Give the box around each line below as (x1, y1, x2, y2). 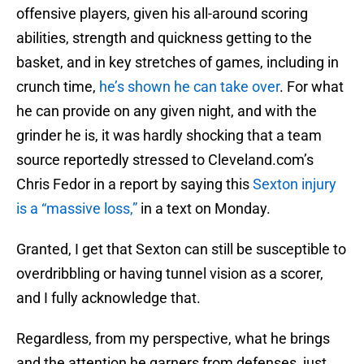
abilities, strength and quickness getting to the (16, 29, 312, 47)
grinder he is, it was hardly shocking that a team (16, 127, 322, 145)
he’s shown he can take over (96, 78, 279, 96)
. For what (279, 78, 344, 96)
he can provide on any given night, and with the (16, 102, 317, 120)
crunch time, (16, 78, 96, 96)
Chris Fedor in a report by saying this (16, 175, 253, 193)
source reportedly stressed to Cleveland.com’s (16, 151, 314, 169)
